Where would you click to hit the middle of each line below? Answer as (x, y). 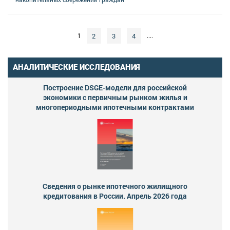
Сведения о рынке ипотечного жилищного (115, 186)
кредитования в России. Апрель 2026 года (115, 196)
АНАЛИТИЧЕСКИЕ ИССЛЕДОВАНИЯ (77, 67)
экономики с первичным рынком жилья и (115, 97)
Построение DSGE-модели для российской (115, 87)
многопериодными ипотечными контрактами (115, 107)
